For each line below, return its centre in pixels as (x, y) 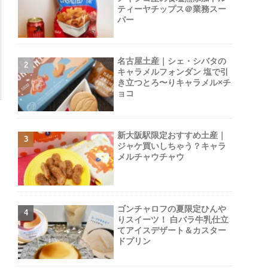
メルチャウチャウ (150, 156)
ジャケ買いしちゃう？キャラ (171, 146)
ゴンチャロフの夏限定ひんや (171, 209)
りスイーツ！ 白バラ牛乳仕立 (173, 220)
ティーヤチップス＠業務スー (171, 9)
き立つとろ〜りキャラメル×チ (174, 83)
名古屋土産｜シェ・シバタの (171, 61)
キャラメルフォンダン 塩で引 (173, 72)
